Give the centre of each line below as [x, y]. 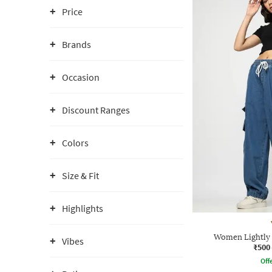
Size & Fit [80, 175]
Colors [75, 143]
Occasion [81, 77]
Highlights [83, 208]
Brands [76, 44]
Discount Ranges [96, 110]
